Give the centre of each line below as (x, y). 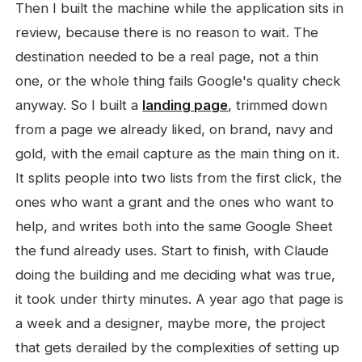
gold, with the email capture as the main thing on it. (178, 154)
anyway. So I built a (79, 105)
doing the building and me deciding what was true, (176, 275)
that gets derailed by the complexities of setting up (178, 347)
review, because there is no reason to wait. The (167, 32)
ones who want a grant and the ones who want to (175, 202)
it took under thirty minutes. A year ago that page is (180, 299)
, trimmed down (278, 105)
